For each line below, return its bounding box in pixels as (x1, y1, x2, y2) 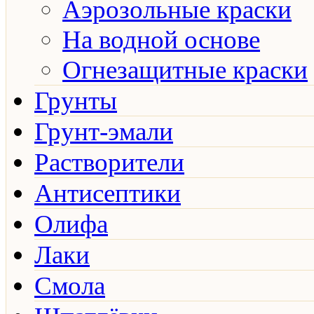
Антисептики (34, 179, 181, 207)
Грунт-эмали (34, 117, 173, 146)
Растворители (34, 148, 184, 177)
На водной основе (62, 25, 260, 54)
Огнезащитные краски (62, 55, 308, 84)
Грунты (34, 86, 117, 115)
